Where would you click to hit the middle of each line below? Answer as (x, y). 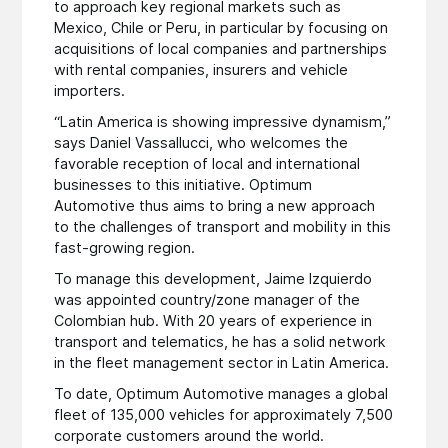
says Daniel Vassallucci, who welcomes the (201, 143)
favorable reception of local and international (207, 164)
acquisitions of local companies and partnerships (221, 49)
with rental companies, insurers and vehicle (201, 70)
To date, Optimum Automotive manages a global (221, 394)
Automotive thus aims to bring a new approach (215, 206)
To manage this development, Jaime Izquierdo (213, 279)
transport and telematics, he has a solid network (220, 342)
